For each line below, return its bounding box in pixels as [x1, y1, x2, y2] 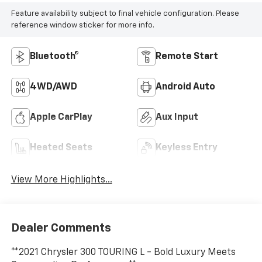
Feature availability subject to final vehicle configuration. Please [11, 9, 239, 18]
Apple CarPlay [29, 113, 92, 123]
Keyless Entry [156, 143, 218, 153]
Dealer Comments [11, 222, 111, 234]
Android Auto [156, 82, 215, 92]
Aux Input [156, 113, 198, 123]
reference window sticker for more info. [11, 21, 154, 29]
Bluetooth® [29, 52, 79, 62]
